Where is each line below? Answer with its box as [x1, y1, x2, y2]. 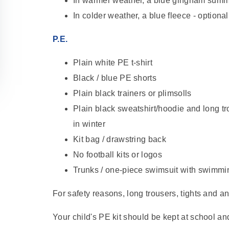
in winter [73, 120, 105, 129]
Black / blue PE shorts [73, 74, 157, 83]
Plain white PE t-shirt [73, 58, 153, 67]
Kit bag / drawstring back [73, 135, 167, 144]
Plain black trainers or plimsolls [73, 89, 192, 98]
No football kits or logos [73, 150, 163, 159]
